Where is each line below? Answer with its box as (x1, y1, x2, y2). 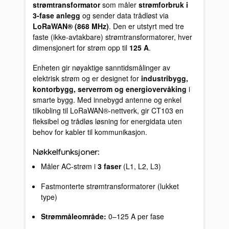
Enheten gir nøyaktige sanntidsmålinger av (33, 62, 171, 73)
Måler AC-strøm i (40, 161, 98, 172)
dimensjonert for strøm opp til (33, 42, 130, 53)
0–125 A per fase (106, 211, 164, 222)
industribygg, (141, 73, 189, 83)
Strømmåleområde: (40, 211, 106, 222)
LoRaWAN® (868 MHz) (33, 21, 109, 32)
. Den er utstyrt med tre (109, 21, 185, 32)
